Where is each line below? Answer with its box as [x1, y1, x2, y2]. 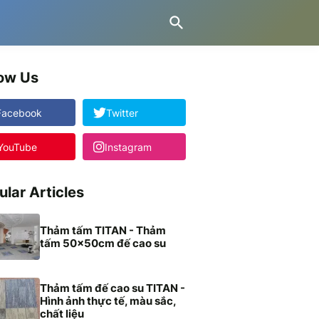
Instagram [105, 140, 152, 153]
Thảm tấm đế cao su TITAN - [40, 281, 185, 295]
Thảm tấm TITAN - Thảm [40, 223, 166, 237]
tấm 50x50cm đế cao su [40, 236, 166, 250]
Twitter [106, 106, 138, 119]
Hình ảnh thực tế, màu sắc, [40, 293, 176, 308]
